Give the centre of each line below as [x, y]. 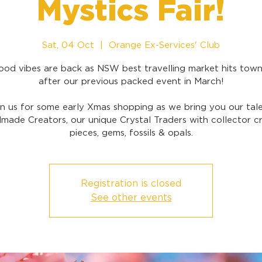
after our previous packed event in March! [131, 81]
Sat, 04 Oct [68, 45]
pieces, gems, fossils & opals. [131, 133]
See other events [131, 197]
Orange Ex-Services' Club [164, 45]
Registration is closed [131, 183]
